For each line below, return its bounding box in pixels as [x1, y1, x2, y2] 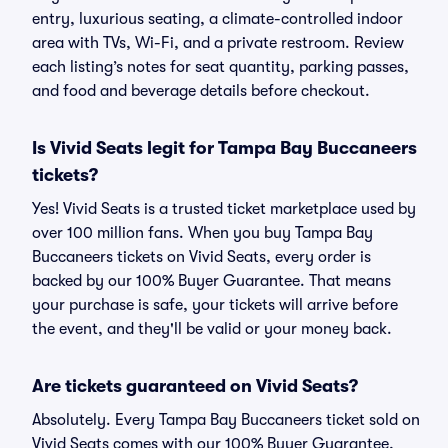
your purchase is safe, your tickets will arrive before [32, 296, 398, 314]
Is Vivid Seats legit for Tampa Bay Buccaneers [32, 138, 417, 158]
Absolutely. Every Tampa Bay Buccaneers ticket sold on [32, 411, 420, 429]
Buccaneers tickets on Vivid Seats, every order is [32, 248, 371, 266]
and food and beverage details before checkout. [32, 82, 370, 100]
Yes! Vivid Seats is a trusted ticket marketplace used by [32, 200, 416, 218]
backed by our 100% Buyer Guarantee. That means [32, 272, 391, 290]
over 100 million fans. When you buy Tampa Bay [32, 224, 373, 242]
